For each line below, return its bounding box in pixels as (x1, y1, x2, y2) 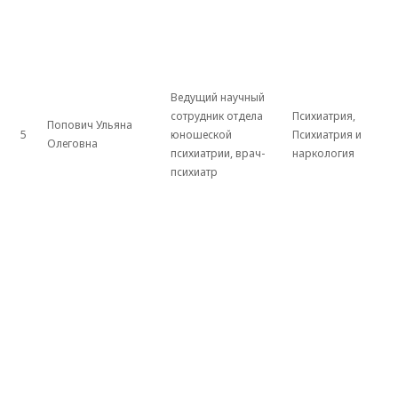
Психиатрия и (292, 127, 362, 143)
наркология (292, 146, 354, 162)
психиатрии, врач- (171, 146, 265, 162)
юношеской (171, 127, 232, 143)
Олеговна (47, 136, 98, 152)
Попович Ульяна (47, 117, 132, 133)
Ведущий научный (171, 90, 265, 106)
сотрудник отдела (171, 108, 263, 124)
